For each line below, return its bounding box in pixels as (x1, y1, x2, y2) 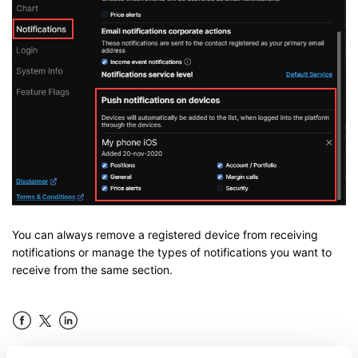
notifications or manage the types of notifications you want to (12, 245, 332, 259)
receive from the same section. (12, 262, 173, 276)
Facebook (12, 332, 64, 346)
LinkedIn (58, 332, 103, 346)
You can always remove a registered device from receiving (12, 227, 318, 241)
